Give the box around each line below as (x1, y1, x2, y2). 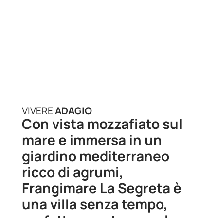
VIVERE (21, 104, 55, 118)
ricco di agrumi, (21, 163, 124, 182)
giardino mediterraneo (21, 146, 169, 165)
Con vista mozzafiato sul (21, 114, 182, 133)
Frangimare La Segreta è (21, 179, 182, 198)
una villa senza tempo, (21, 195, 168, 214)
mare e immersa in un (21, 130, 162, 149)
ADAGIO (54, 104, 92, 118)
